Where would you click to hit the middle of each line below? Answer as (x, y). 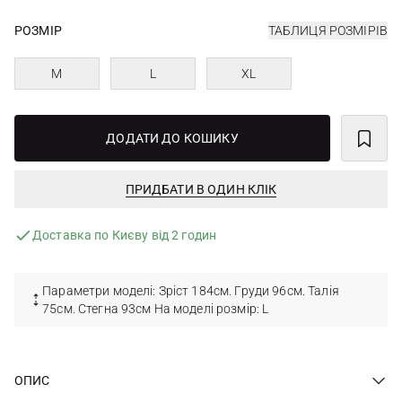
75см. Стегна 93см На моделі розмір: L (156, 309)
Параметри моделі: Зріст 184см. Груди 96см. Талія (191, 291)
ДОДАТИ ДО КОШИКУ (172, 138)
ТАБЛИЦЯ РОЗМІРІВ (328, 31)
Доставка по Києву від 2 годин (125, 235)
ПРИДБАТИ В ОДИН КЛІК (201, 189)
